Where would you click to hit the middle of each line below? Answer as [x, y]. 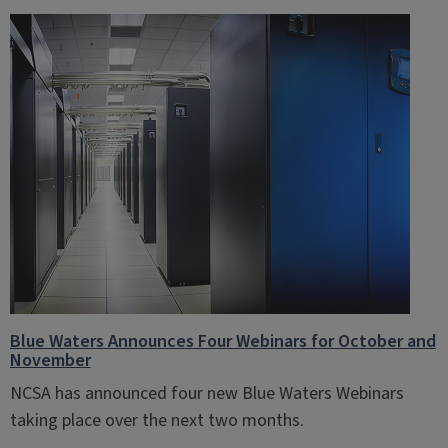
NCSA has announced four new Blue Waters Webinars [206, 393]
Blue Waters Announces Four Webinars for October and [222, 341]
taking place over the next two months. [156, 420]
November [50, 360]
